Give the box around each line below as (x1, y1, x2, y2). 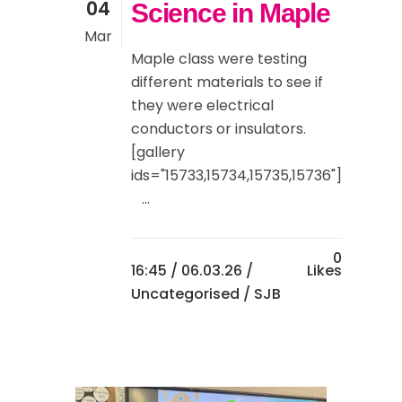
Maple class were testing (131, 48, 307, 70)
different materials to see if (131, 72, 323, 93)
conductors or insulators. (131, 118, 306, 140)
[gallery (131, 142, 185, 163)
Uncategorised (131, 284, 240, 305)
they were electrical (131, 95, 274, 117)
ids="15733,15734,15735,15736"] (131, 165, 342, 187)
